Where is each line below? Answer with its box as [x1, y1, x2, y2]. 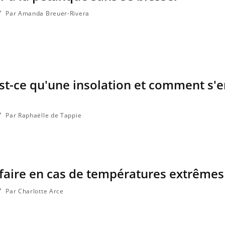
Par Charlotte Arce [4, 187, 64, 196]
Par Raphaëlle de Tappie [4, 111, 82, 120]
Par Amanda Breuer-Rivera [4, 9, 89, 18]
